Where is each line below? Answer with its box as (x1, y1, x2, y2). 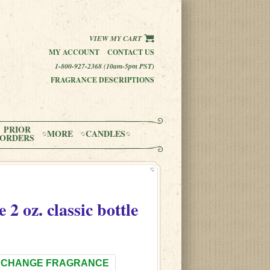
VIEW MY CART (89, 33, 143, 43)
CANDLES (86, 127, 125, 140)
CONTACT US (107, 47, 154, 57)
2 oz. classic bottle (6, 197, 138, 222)
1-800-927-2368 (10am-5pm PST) (55, 61, 154, 71)
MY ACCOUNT (49, 47, 99, 57)
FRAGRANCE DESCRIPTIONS (51, 75, 154, 85)
